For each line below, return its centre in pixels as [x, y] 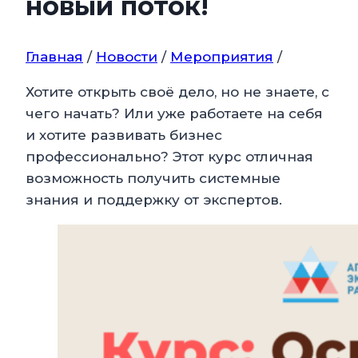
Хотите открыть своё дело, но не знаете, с [177, 92]
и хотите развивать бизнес [124, 135]
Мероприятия [222, 57]
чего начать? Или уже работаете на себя [174, 114]
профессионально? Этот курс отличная [169, 157]
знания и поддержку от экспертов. [154, 200]
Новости [127, 57]
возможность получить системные [153, 179]
